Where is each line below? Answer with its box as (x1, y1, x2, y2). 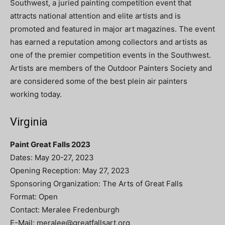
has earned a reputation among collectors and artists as (10, 37, 207, 47)
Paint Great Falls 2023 (10, 139, 90, 149)
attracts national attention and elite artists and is (10, 11, 181, 21)
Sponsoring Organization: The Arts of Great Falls (10, 178, 183, 188)
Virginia (10, 115, 48, 128)
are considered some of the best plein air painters (10, 76, 187, 86)
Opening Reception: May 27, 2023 (10, 165, 130, 175)
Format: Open (10, 191, 58, 201)
